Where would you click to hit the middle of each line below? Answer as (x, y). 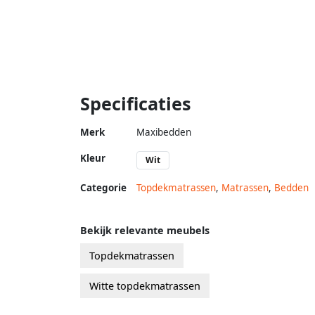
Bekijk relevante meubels (145, 230)
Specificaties (136, 103)
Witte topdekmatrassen (145, 285)
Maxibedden (164, 132)
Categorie (103, 187)
